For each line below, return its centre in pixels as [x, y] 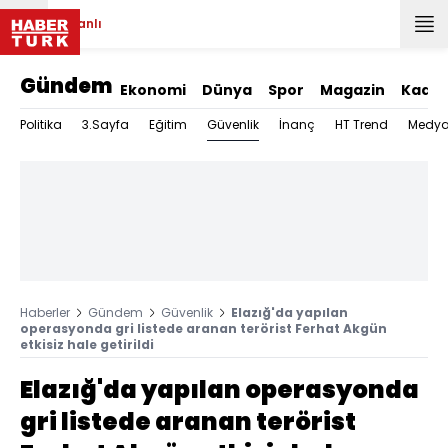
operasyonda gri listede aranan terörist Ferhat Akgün [203, 328]
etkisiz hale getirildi [87, 344]
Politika [41, 124]
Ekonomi [153, 90]
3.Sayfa [105, 124]
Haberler [45, 312]
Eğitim [168, 124]
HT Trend [361, 124]
